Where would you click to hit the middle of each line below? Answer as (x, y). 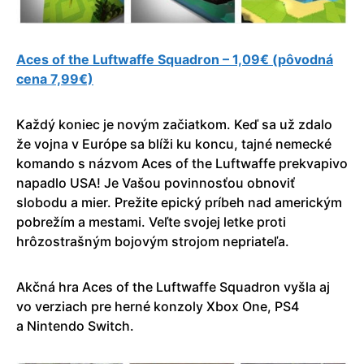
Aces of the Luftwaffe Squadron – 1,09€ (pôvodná (175, 59)
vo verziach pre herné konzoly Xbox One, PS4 (158, 306)
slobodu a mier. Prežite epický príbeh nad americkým (179, 202)
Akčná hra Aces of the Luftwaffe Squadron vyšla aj (173, 286)
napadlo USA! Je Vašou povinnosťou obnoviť (156, 182)
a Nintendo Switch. (75, 325)
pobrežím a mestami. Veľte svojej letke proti (151, 221)
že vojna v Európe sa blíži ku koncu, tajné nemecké (174, 143)
